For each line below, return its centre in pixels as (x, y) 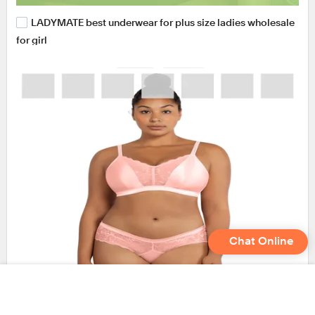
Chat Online (262, 242)
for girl (31, 40)
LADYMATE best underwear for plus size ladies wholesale (162, 23)
